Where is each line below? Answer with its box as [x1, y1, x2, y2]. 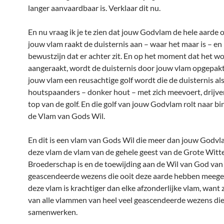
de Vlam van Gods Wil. [28, 111, 105, 120]
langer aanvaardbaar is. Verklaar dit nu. [28, 3, 160, 12]
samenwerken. [28, 207, 77, 216]
